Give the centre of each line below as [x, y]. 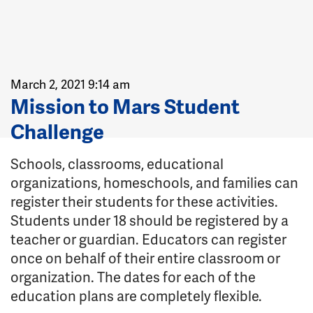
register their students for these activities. [144, 201]
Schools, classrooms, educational [117, 163]
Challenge [57, 131]
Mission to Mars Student [125, 106]
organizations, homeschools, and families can [154, 182]
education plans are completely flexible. [136, 296]
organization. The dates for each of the [133, 277]
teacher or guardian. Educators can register [148, 239]
